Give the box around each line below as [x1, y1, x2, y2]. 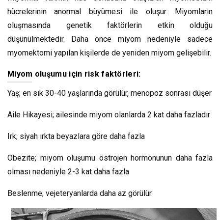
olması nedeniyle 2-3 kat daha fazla [7, 166, 129, 176]
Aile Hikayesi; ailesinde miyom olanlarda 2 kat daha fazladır [7, 110, 210, 119]
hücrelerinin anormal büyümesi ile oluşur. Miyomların [7, 6, 213, 16]
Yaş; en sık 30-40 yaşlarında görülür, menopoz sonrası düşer [7, 88, 212, 98]
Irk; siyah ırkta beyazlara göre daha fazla [7, 131, 145, 141]
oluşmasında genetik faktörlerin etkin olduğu [7, 20, 213, 30]
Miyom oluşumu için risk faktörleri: [7, 69, 141, 79]
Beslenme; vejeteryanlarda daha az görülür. [7, 188, 153, 198]
